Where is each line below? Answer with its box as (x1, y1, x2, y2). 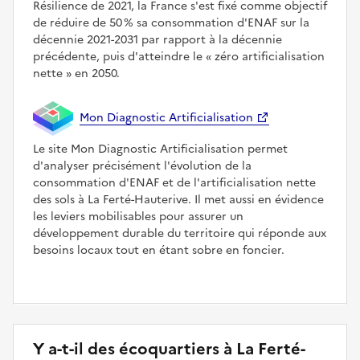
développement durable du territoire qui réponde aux (33, 225, 326, 243)
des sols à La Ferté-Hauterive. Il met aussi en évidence (33, 191, 324, 209)
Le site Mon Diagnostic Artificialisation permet (33, 141, 288, 158)
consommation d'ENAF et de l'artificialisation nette (33, 174, 316, 192)
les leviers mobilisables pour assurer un (33, 208, 243, 226)
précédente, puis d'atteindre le (33, 47, 206, 65)
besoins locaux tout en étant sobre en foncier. (33, 242, 284, 260)
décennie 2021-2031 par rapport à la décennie (33, 31, 282, 48)
